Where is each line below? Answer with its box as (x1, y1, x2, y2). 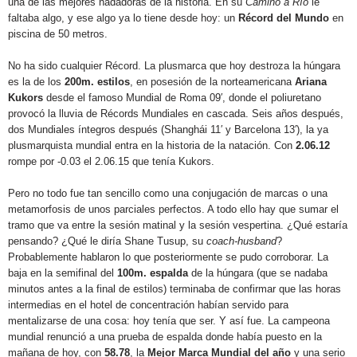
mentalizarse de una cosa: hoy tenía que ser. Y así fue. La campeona (8, 315, 330, 327)
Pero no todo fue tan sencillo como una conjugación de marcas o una (8, 187, 328, 199)
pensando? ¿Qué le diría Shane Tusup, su (8, 235, 206, 247)
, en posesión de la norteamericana (130, 76, 295, 88)
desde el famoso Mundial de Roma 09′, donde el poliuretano (43, 92, 321, 104)
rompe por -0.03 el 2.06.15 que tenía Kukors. (8, 155, 214, 167)
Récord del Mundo (238, 12, 329, 24)
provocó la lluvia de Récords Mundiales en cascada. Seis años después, (8, 108, 343, 120)
